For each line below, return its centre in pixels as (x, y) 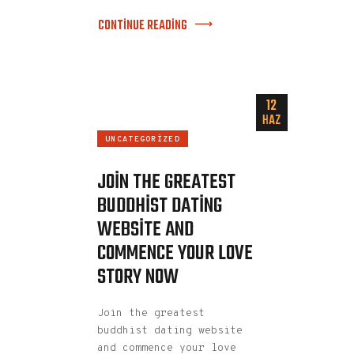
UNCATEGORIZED (143, 139)
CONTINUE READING (143, 26)
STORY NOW (138, 277)
